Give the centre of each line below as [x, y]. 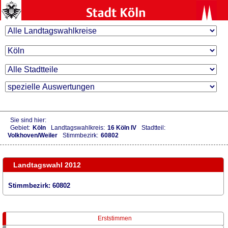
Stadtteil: [153, 128]
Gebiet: [20, 128]
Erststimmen [115, 218]
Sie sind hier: [28, 120]
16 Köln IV [122, 128]
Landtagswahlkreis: [78, 128]
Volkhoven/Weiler [33, 136]
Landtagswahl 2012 [47, 165]
